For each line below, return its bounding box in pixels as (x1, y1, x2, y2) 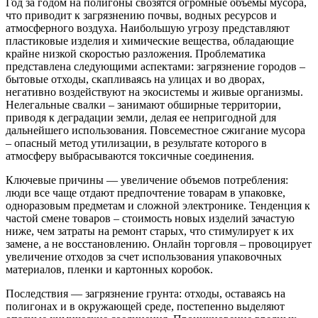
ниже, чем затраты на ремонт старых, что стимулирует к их (6, 224, 294, 237)
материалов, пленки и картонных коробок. (6, 263, 213, 275)
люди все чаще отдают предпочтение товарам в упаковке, (6, 186, 285, 199)
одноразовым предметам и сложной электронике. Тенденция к (6, 199, 310, 212)
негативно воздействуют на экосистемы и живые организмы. (6, 85, 303, 98)
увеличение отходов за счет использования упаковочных (6, 250, 282, 263)
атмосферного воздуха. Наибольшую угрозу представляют (6, 21, 290, 34)
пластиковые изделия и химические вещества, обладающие (6, 34, 294, 47)
